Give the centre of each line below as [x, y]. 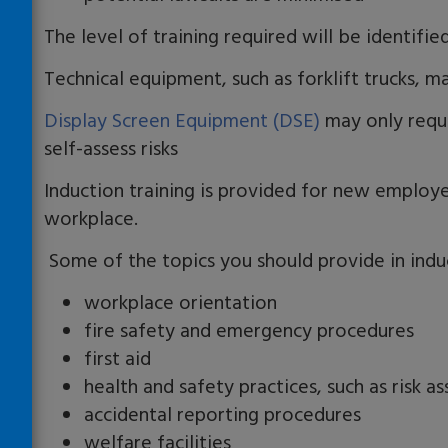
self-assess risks [111, 148]
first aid [117, 358]
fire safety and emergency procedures [249, 330]
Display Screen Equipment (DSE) [182, 120]
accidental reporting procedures [222, 414]
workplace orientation [180, 302]
